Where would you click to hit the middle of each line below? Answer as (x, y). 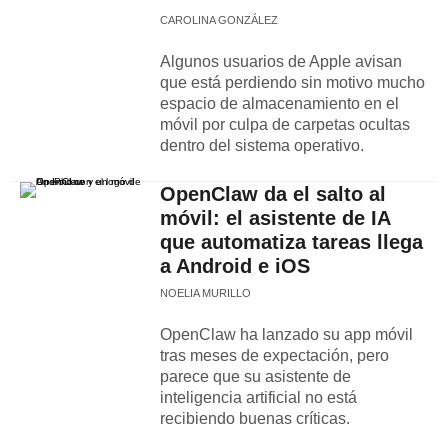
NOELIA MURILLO (205, 293)
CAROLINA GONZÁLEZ (219, 20)
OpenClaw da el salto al (273, 194)
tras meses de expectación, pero (274, 355)
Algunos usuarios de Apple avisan (281, 61)
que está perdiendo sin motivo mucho (292, 82)
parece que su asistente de (255, 376)
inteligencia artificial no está (258, 397)
